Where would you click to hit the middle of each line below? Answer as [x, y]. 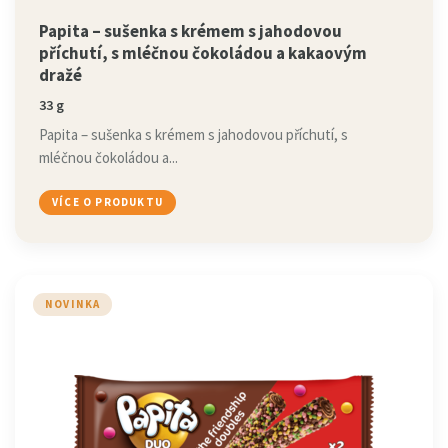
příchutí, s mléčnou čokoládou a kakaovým [203, 53]
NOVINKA [73, 304]
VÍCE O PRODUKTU [107, 202]
